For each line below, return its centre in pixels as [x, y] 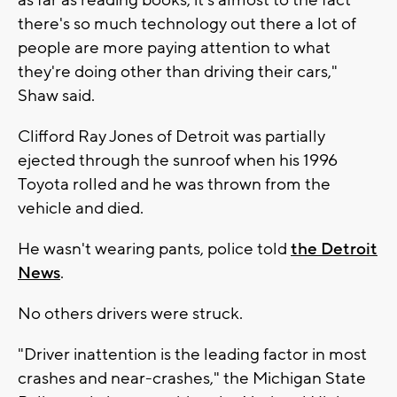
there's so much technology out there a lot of [187, 24]
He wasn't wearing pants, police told [154, 249]
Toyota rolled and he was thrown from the [174, 185]
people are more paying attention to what [174, 48]
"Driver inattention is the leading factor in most [192, 355]
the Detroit [334, 249]
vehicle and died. [81, 209]
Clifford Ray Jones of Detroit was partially [171, 137]
